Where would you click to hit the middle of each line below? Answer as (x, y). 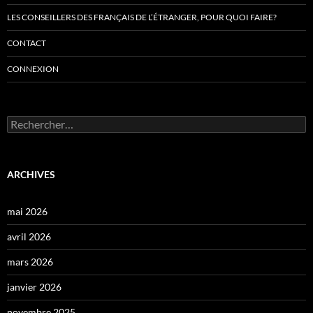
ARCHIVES (31, 175)
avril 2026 (29, 237)
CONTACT (27, 43)
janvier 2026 (34, 287)
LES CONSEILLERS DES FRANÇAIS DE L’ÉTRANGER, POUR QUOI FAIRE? (142, 17)
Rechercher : (34, 122)
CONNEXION (33, 69)
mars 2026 (30, 262)
